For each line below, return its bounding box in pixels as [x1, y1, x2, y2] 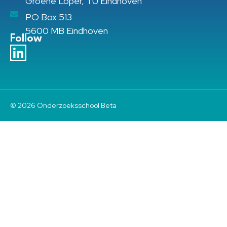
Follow [10, 33, 42, 45]
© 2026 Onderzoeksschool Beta [10, 101, 117, 110]
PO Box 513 [25, 11, 72, 23]
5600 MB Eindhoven [25, 25, 108, 37]
